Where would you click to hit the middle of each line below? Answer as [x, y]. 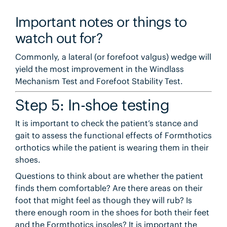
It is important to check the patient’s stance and [106, 123]
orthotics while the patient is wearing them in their [112, 148]
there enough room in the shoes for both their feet [112, 213]
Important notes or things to [101, 22]
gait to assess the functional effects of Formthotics [113, 136]
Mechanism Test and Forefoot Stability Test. [99, 81]
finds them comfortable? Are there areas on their [109, 188]
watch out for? [59, 38]
